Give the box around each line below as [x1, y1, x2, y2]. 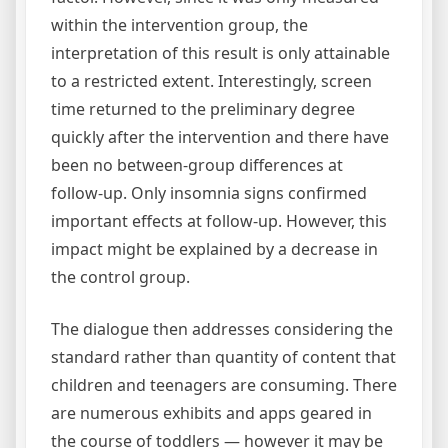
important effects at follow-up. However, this [51, 210, 387, 233]
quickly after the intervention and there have [51, 126, 389, 149]
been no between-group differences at [51, 154, 343, 177]
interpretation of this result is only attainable [51, 42, 390, 65]
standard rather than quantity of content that [51, 346, 396, 369]
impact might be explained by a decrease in [51, 238, 378, 261]
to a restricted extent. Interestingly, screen [51, 70, 372, 93]
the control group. [51, 266, 190, 289]
